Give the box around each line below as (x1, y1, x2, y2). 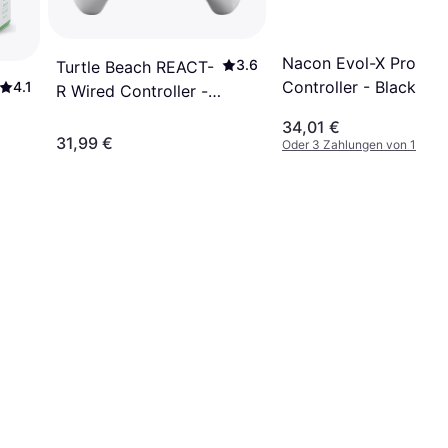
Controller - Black (282, 77, 416, 98)
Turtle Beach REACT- (56, 57, 214, 78)
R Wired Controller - (56, 81, 208, 102)
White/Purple (56, 105, 153, 126)
